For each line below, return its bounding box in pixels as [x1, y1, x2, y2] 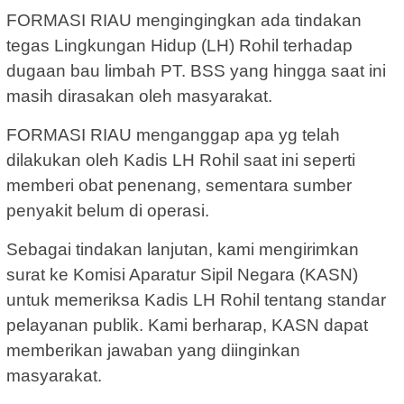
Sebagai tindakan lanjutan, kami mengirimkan [6, 239, 359, 259]
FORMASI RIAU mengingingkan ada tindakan [6, 10, 362, 30]
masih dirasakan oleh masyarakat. [6, 86, 272, 106]
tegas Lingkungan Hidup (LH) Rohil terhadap [6, 35, 353, 55]
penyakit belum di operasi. [6, 200, 209, 220]
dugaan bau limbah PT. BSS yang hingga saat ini [6, 60, 386, 80]
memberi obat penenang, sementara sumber [6, 175, 352, 195]
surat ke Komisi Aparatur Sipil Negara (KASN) [6, 264, 358, 284]
